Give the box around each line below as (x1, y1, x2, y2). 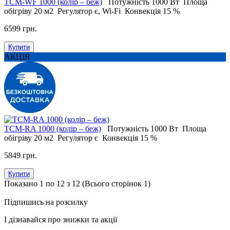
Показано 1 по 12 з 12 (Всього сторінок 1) (4, 179, 150, 188)
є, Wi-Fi (94, 7, 121, 16)
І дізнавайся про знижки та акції (4, 215, 117, 224)
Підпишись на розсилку (4, 198, 88, 207)
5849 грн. (4, 151, 37, 160)
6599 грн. (4, 24, 37, 33)
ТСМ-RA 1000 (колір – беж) (4, 124, 101, 133)
